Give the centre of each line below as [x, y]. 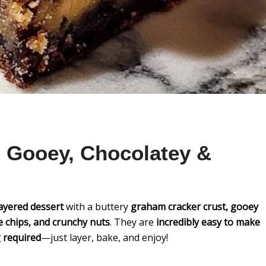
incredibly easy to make [208, 222]
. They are [133, 222]
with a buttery [97, 207]
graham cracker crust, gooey [194, 207]
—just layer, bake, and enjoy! [104, 237]
